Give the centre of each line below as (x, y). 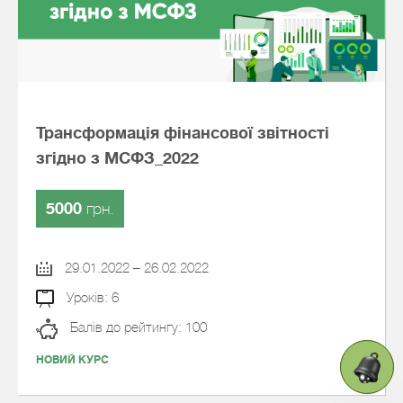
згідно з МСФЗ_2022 (117, 158)
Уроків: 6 (90, 298)
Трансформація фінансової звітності (183, 133)
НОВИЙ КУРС (72, 360)
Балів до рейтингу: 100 (137, 327)
